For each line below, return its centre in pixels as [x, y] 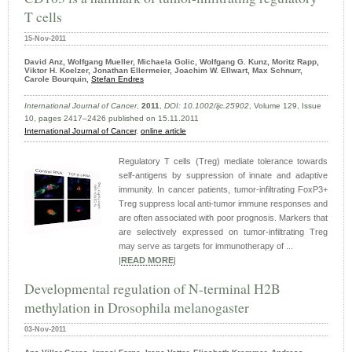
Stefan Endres [117, 79]
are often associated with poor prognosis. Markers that [223, 218]
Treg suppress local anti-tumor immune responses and [223, 204]
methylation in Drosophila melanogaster [137, 308]
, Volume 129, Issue [285, 106]
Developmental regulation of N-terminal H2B [152, 289]
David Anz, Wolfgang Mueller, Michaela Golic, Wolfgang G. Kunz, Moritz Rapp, [172, 62]
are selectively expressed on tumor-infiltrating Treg [223, 232]
